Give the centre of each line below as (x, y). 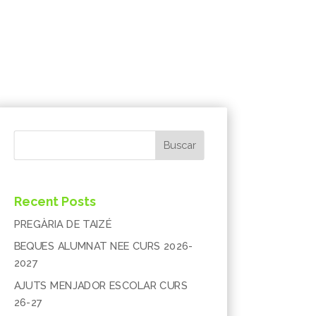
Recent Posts (55, 202)
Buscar (180, 145)
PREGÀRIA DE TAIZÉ (62, 224)
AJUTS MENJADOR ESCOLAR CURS (101, 285)
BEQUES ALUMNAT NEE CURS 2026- (103, 246)
